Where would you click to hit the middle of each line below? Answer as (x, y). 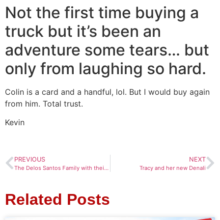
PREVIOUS (30, 160)
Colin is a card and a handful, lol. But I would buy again (107, 92)
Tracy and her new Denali (173, 168)
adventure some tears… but (107, 50)
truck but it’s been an (83, 31)
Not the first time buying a (102, 12)
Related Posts (57, 200)
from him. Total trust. (44, 103)
